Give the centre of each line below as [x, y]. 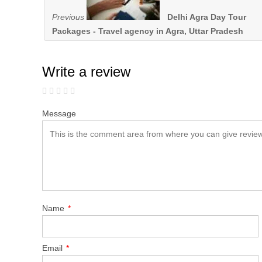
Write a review [86, 72]
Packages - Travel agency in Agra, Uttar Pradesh [148, 31]
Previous [68, 17]
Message [59, 114]
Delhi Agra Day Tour [207, 17]
